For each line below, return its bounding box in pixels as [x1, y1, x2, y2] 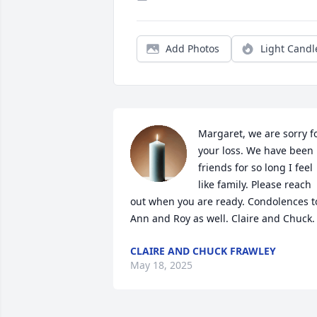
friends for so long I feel [198, 161, 313, 175]
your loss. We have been [198, 144, 313, 158]
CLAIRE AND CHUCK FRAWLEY [130, 244, 276, 258]
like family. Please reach [198, 178, 311, 192]
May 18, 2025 [130, 258, 192, 272]
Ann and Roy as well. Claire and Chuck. [130, 212, 315, 226]
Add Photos [166, 42, 219, 56]
